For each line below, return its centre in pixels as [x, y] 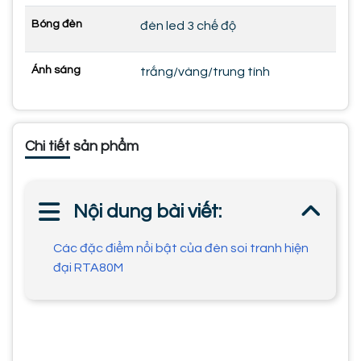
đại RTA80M [88, 267]
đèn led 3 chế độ [188, 25]
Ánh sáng [56, 70]
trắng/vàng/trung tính [205, 71]
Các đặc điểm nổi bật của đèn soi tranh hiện [181, 248]
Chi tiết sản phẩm [82, 146]
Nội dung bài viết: [147, 211]
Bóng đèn [57, 24]
